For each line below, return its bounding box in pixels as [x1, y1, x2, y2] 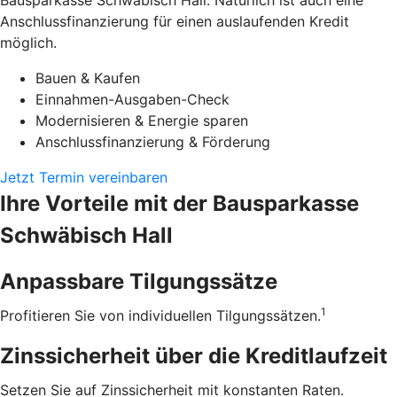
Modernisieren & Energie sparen [35, 112, 248, 130]
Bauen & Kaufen [35, 69, 140, 88]
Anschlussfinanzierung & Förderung [35, 133, 270, 152]
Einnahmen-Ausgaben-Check [35, 90, 230, 109]
